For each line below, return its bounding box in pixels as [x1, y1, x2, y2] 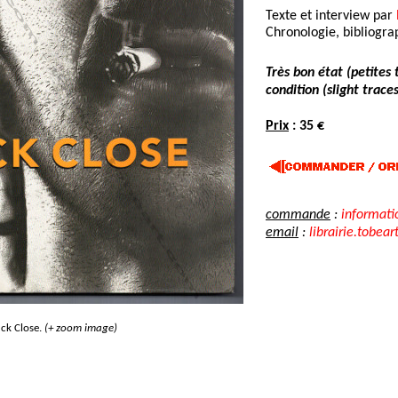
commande [266, 208, 330, 222]
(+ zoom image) [44, 322, 117, 334]
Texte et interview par [266, 9, 396, 23]
